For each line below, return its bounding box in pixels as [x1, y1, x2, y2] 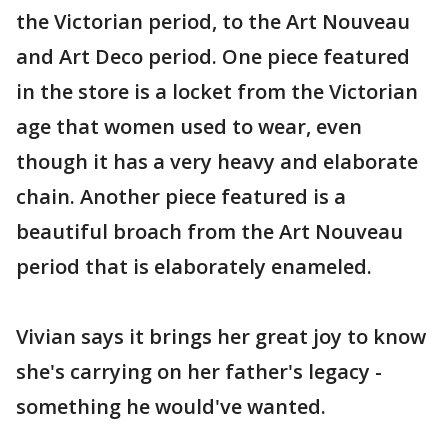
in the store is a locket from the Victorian [16, 78, 418, 105]
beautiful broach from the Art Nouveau [16, 218, 403, 245]
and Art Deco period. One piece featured [16, 43, 410, 70]
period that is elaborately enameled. [16, 253, 372, 280]
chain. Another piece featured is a [16, 183, 346, 210]
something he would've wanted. [16, 393, 326, 420]
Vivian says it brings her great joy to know [16, 323, 426, 350]
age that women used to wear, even [16, 113, 362, 140]
